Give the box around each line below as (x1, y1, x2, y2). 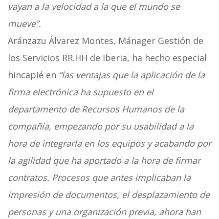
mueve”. (7, 18, 41, 30)
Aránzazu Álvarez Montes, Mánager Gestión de (7, 35, 203, 47)
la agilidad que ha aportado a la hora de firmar (7, 154, 200, 167)
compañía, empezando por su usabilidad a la (7, 120, 194, 132)
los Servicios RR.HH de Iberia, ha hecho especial (7, 52, 207, 64)
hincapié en (7, 69, 59, 81)
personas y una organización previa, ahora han (7, 206, 201, 218)
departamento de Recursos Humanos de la (7, 103, 184, 115)
